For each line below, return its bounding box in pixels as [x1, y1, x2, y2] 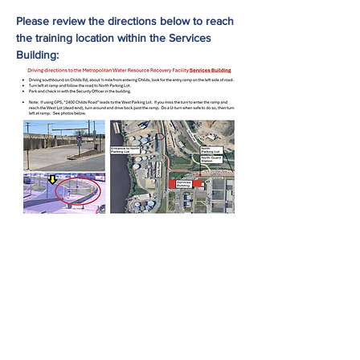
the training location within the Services [16, 31, 215, 44]
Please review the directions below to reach [16, 14, 237, 27]
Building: [16, 48, 59, 61]
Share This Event [84, 305, 173, 325]
